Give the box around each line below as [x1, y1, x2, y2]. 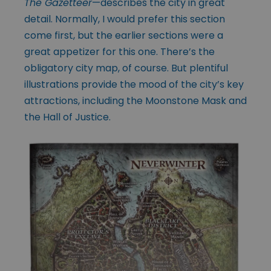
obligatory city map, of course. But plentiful [24, 60, 228, 75]
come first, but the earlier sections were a [24, 28, 223, 42]
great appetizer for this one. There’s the [24, 44, 215, 59]
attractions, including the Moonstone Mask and [24, 93, 247, 108]
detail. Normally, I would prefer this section [24, 11, 225, 26]
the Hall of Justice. [24, 109, 111, 124]
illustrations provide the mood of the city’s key [24, 77, 244, 91]
